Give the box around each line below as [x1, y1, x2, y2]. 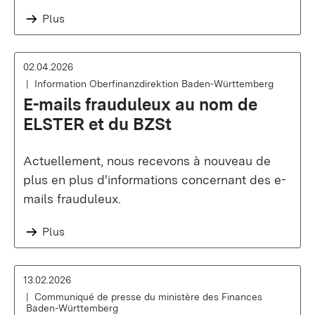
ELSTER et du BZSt [23, 114, 172, 134]
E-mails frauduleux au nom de [23, 94, 257, 115]
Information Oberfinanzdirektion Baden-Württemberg [34, 78, 274, 89]
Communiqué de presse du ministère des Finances [34, 291, 262, 302]
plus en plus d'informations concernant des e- [23, 172, 286, 187]
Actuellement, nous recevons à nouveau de [23, 153, 271, 168]
